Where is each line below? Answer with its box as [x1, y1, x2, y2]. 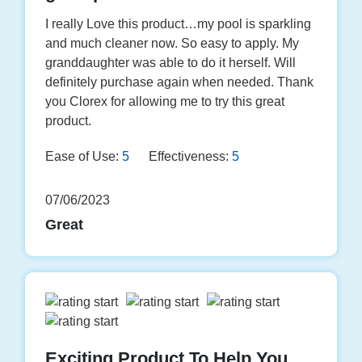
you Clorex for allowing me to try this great [45, 95, 285, 109]
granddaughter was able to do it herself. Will [45, 56, 297, 70]
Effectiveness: [149, 149, 229, 164]
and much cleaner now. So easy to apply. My [45, 36, 300, 51]
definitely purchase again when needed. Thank [45, 75, 314, 90]
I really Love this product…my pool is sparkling [45, 17, 312, 32]
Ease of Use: [45, 149, 120, 164]
